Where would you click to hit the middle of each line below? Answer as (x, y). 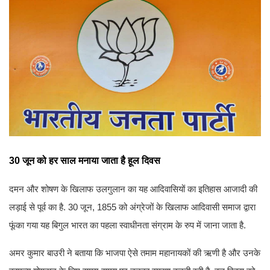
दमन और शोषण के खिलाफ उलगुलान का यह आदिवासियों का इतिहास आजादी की (133, 189)
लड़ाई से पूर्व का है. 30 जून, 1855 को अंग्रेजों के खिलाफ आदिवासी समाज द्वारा (132, 207)
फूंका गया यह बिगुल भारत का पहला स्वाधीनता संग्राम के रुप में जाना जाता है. (127, 225)
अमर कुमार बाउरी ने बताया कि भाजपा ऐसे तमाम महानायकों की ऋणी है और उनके (135, 253)
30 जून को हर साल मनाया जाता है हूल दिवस (85, 160)
